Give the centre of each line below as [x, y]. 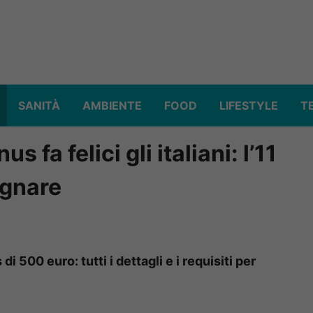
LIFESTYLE [249, 106]
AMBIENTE [112, 106]
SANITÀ [39, 106]
